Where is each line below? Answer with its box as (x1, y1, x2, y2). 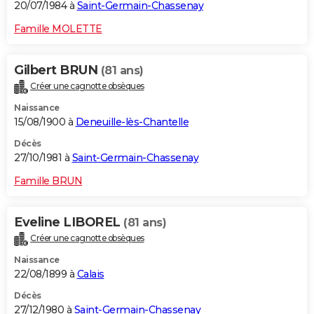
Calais (76, 267, 104, 280)
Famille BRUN (14, 175, 82, 188)
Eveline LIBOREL (14, 214, 123, 231)
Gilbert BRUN (14, 62, 101, 78)
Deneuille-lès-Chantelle (75, 116, 189, 129)
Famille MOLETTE (14, 22, 102, 36)
